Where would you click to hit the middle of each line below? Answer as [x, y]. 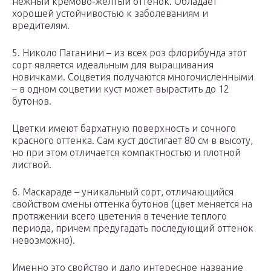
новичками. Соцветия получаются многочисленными [133, 77]
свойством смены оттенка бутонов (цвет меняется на [132, 204]
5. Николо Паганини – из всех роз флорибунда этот [129, 53]
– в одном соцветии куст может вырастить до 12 [121, 89]
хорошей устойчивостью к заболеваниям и [110, 14]
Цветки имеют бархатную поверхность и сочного [124, 129]
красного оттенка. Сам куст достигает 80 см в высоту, [132, 141]
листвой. [32, 165]
